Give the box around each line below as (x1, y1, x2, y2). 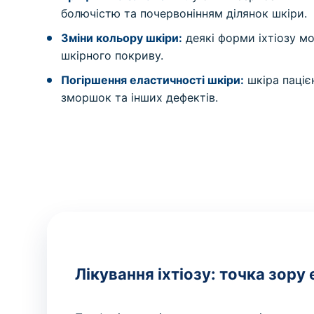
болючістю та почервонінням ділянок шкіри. (61, 6, 308, 20)
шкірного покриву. (61, 48, 164, 62)
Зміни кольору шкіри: (61, 31, 183, 45)
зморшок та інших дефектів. (61, 90, 219, 104)
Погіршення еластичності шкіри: (61, 73, 245, 87)
